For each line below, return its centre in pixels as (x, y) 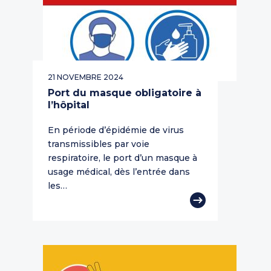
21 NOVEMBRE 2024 (86, 77)
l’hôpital (69, 105)
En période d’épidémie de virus (116, 130)
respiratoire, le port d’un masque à (122, 158)
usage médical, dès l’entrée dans (119, 172)
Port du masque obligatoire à (125, 93)
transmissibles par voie (99, 144)
